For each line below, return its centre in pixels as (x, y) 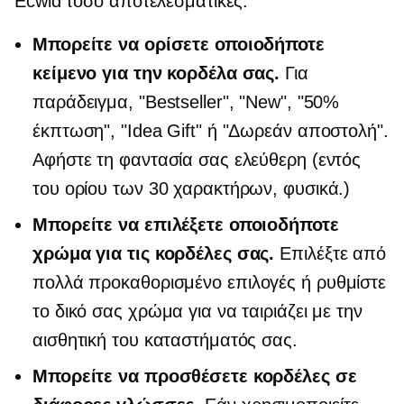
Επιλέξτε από (331, 254)
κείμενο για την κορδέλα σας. (156, 73)
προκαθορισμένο (156, 283)
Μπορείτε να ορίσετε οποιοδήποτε (179, 45)
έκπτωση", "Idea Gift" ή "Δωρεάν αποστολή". (211, 131)
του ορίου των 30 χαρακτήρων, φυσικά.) (192, 189)
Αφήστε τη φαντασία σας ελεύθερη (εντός (197, 160)
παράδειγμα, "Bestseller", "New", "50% (186, 102)
